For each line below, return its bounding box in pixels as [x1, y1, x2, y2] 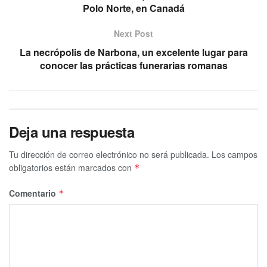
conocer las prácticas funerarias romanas [39, 58, 228, 72]
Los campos [212, 148, 257, 160]
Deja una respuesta [9, 121, 135, 142]
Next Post [114, 27, 153, 39]
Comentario [9, 187, 58, 199]
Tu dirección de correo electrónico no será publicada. [9, 148, 209, 160]
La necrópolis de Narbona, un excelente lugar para [19, 45, 248, 59]
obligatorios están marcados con [9, 161, 134, 173]
